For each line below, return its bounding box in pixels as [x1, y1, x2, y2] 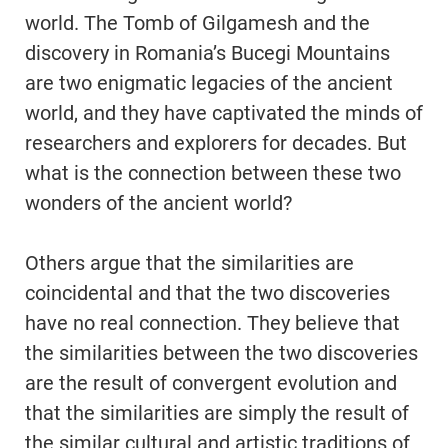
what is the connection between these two [25, 161, 401, 186]
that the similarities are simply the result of [25, 401, 409, 426]
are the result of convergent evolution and [25, 371, 397, 396]
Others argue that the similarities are [25, 251, 354, 276]
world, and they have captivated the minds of [25, 101, 423, 126]
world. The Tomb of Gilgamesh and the [25, 11, 370, 36]
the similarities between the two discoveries [25, 341, 418, 366]
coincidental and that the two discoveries [25, 281, 390, 306]
